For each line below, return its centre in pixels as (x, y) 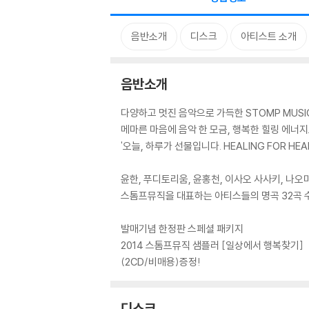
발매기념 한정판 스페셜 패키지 (182, 229)
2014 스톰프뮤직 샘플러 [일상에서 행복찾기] (212, 245)
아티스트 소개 (269, 36)
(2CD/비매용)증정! (161, 262)
